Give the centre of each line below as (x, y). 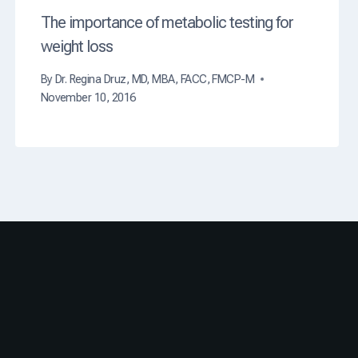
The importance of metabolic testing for (167, 23)
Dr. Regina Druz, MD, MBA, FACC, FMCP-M (155, 79)
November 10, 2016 (88, 97)
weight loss (76, 47)
